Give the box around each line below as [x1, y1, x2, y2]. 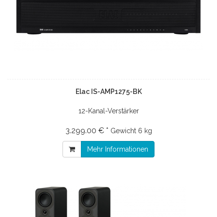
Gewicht [110, 126, 136, 135]
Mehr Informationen [87, 145, 148, 153]
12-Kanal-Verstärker [78, 107, 139, 115]
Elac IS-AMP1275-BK [75, 87, 142, 95]
